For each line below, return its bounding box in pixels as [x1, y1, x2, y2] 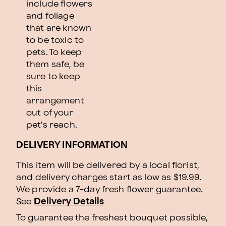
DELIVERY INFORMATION [16, 141, 128, 149]
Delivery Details [33, 197, 104, 206]
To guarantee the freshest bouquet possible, [16, 213, 208, 222]
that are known [26, 24, 92, 32]
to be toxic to [26, 36, 84, 44]
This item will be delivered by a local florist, [16, 161, 199, 169]
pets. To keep [26, 48, 82, 56]
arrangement [26, 96, 84, 105]
